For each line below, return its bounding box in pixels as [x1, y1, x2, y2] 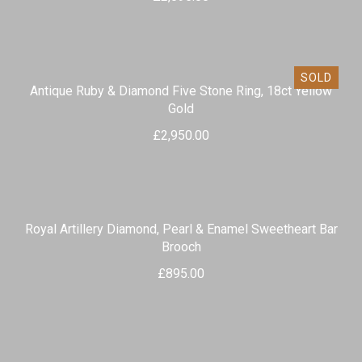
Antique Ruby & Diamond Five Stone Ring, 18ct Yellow [30, 83, 332, 99]
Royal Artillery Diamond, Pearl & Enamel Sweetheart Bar [24, 221, 338, 238]
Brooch [161, 239, 201, 255]
